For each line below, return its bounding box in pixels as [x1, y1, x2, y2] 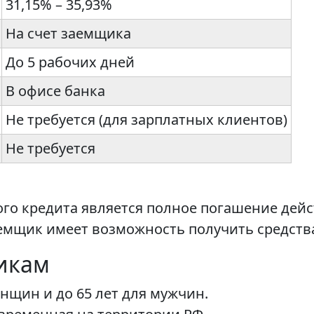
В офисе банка [6, 81, 105, 101]
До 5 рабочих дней [6, 53, 135, 72]
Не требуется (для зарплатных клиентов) [6, 110, 287, 130]
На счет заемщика [6, 24, 131, 43]
